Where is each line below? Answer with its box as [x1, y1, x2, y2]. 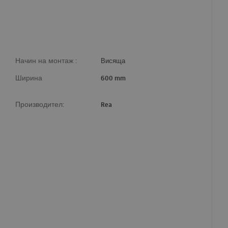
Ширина [15, 73, 42, 83]
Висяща [100, 56, 125, 66]
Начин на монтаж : [15, 56, 77, 66]
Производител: [15, 100, 64, 109]
